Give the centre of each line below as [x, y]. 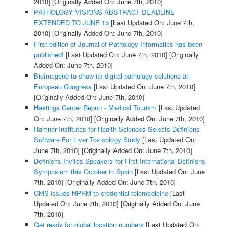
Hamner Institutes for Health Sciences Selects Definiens [117, 129]
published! [49, 54]
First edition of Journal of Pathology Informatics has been [118, 44]
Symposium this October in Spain [83, 171]
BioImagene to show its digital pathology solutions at [111, 75]
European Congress [63, 86]
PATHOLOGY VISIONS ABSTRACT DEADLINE [104, 12]
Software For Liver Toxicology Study [87, 139]
